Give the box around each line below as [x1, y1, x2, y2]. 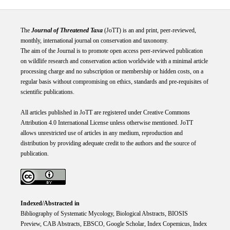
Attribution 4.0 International [20, 119, 90, 127]
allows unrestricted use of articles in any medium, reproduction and [20, 129, 183, 137]
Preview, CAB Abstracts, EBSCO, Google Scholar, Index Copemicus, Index [20, 220, 207, 228]
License [89, 119, 108, 127]
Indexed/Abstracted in [20, 200, 80, 207]
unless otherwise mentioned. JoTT [108, 119, 193, 127]
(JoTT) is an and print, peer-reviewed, [102, 27, 196, 34]
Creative [143, 109, 163, 117]
